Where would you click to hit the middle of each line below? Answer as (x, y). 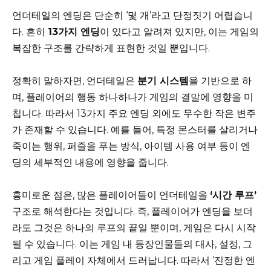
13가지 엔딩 (74, 31)
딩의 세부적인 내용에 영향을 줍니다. (90, 162)
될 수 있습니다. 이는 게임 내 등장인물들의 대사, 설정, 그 (132, 244)
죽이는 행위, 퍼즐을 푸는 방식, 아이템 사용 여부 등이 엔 (131, 146)
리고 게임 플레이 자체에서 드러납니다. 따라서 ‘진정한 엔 (134, 260)
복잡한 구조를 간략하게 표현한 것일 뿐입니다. (111, 48)
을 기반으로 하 (220, 80)
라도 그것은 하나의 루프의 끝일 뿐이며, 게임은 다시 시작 (134, 227)
